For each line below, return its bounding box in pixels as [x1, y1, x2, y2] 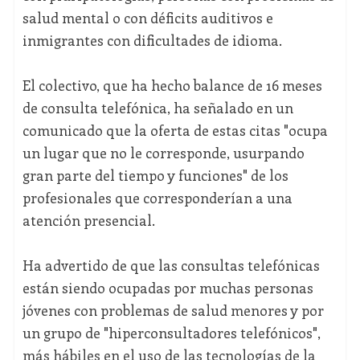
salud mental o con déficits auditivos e [22, 8, 273, 28]
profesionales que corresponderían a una [22, 188, 292, 208]
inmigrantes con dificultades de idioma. [22, 31, 282, 51]
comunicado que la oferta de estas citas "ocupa [22, 121, 328, 141]
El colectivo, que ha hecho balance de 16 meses [22, 76, 322, 96]
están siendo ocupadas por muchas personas [22, 278, 313, 298]
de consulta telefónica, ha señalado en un [22, 98, 293, 118]
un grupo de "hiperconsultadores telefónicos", [22, 323, 321, 343]
